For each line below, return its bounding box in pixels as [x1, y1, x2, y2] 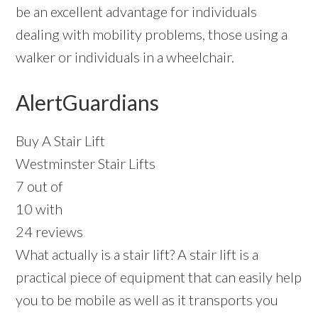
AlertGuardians [16, 89, 160, 116]
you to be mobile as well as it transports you [16, 291, 279, 309]
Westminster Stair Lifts [16, 155, 156, 172]
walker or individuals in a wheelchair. [16, 48, 235, 66]
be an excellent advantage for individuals [16, 3, 258, 21]
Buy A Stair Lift [16, 132, 106, 150]
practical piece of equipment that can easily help [16, 268, 302, 286]
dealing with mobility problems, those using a [16, 26, 288, 43]
